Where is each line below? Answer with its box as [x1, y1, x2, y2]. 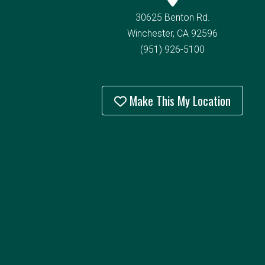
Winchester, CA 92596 [127, 28, 218, 39]
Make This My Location [127, 91, 231, 109]
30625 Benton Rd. [135, 12, 210, 23]
